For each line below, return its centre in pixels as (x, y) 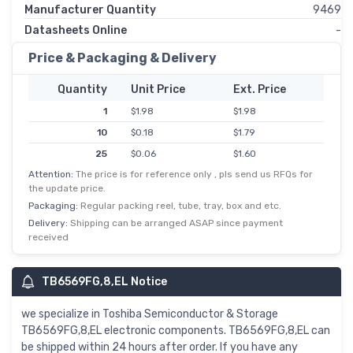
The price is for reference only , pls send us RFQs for (194, 175)
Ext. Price (259, 90)
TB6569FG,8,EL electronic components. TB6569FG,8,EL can (176, 331)
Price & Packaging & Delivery (123, 58)
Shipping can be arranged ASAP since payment (176, 223)
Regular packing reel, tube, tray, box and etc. (181, 206)
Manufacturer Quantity (90, 10)
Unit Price (158, 90)
